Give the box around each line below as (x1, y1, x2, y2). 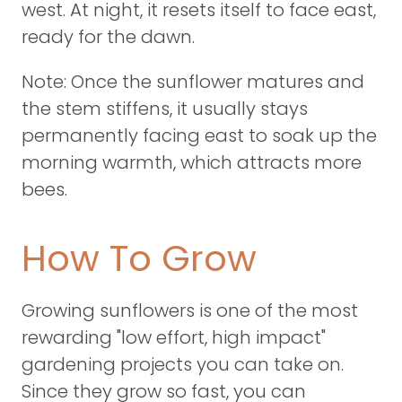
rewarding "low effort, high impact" (22, 325, 326, 350)
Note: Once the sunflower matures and (22, 69, 364, 94)
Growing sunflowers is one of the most (22, 298, 358, 323)
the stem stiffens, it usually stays (22, 96, 308, 121)
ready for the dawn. (22, 24, 195, 49)
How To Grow (22, 233, 257, 284)
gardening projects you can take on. (22, 352, 344, 377)
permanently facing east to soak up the (22, 123, 377, 148)
